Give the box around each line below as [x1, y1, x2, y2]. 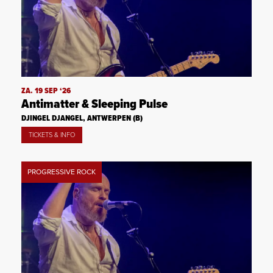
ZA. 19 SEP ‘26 [21, 86, 71, 97]
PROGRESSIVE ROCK [27, 168, 96, 177]
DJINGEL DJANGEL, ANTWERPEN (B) [21, 113, 143, 124]
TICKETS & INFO [29, 131, 75, 140]
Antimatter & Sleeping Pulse [21, 96, 168, 113]
